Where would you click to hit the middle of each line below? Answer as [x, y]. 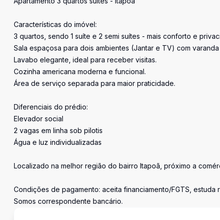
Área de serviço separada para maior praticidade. [95, 83]
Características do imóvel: [55, 24]
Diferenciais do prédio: [51, 107]
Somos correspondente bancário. [68, 201]
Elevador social [39, 119]
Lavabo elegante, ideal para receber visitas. [85, 60]
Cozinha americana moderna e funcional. [80, 71]
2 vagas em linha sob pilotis [58, 130]
